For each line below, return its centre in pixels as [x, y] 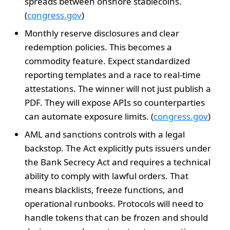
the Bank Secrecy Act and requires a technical [118, 162]
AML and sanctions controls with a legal [105, 134]
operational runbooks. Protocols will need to [114, 203]
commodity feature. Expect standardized [107, 61]
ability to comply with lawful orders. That [107, 176]
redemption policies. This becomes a [98, 47]
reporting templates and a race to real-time [113, 74]
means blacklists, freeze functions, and [104, 189]
